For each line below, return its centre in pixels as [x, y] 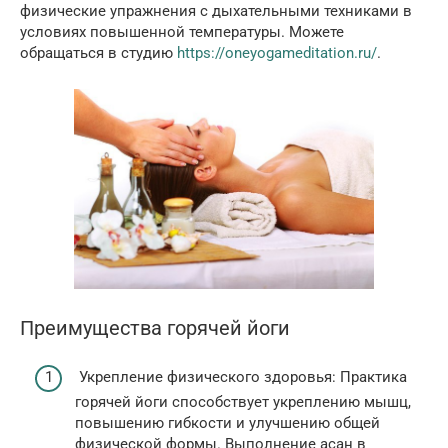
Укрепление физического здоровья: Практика [241, 376]
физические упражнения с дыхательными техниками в [216, 11]
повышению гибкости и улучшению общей [227, 422]
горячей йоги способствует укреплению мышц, [243, 401]
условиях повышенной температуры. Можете [182, 32]
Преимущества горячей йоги [155, 329]
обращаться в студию [98, 53]
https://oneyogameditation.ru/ [277, 53]
